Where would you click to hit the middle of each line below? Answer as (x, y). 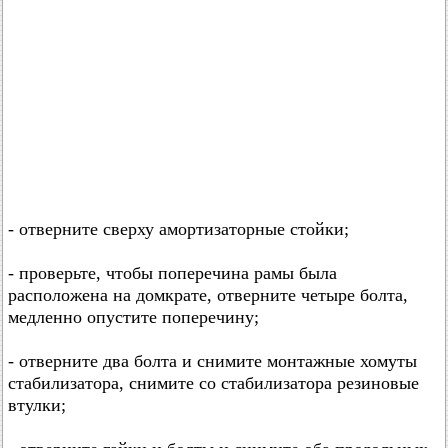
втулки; (37, 405)
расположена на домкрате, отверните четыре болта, (208, 295)
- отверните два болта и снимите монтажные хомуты (212, 361)
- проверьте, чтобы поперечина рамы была (172, 273)
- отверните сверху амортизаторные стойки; (178, 229)
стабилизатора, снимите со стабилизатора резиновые (213, 383)
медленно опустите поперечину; (133, 317)
